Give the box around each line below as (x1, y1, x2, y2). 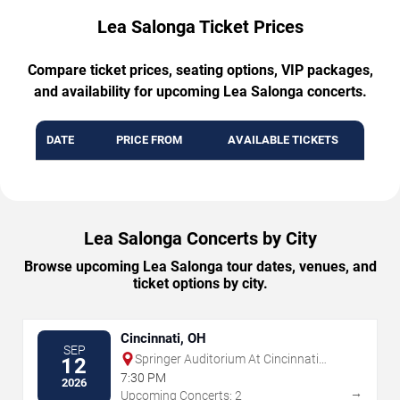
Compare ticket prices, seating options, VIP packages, (27, 61, 373, 79)
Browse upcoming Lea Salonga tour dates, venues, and (23, 257, 377, 275)
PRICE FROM (115, 132, 182, 146)
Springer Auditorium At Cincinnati (135, 351, 319, 366)
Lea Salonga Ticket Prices (96, 15, 304, 37)
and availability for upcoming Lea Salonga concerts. (33, 82, 367, 100)
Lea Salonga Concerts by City (83, 227, 317, 249)
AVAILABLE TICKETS (228, 132, 338, 146)
